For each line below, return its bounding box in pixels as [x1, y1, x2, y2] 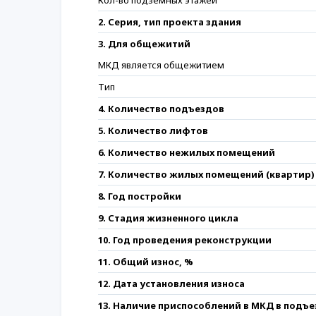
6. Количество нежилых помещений [98, 146, 275, 159]
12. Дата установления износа [98, 277, 245, 290]
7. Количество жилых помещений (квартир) [98, 168, 315, 181]
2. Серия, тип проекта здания [98, 16, 241, 28]
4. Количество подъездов [98, 102, 224, 115]
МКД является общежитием [98, 59, 224, 71]
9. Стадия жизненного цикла [98, 212, 238, 224]
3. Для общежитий [98, 37, 190, 50]
